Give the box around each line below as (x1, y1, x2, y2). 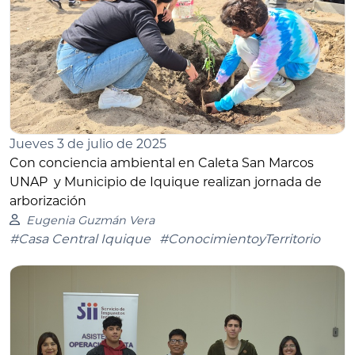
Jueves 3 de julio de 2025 (10, 136, 166, 151)
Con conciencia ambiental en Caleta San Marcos (10, 155, 314, 170)
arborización (10, 193, 86, 208)
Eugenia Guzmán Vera (25, 212, 155, 227)
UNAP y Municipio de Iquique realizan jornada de (10, 174, 322, 189)
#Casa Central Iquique (10, 231, 151, 246)
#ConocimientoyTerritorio (159, 231, 320, 246)
